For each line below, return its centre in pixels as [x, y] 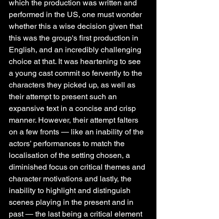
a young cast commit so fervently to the [77, 73]
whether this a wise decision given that [77, 26]
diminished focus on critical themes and [78, 167]
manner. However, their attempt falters [75, 120]
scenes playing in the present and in [72, 202]
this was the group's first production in [75, 38]
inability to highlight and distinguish [71, 191]
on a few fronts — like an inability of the [77, 132]
